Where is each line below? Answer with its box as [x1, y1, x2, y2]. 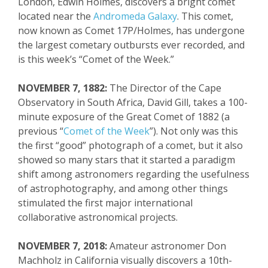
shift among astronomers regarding [18, 167, 183, 181]
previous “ [18, 124, 63, 138]
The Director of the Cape [107, 81, 221, 95]
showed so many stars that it [18, 153, 147, 166]
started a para [147, 153, 213, 166]
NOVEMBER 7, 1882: [18, 81, 107, 95]
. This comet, [177, 10, 233, 23]
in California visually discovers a [62, 254, 208, 267]
